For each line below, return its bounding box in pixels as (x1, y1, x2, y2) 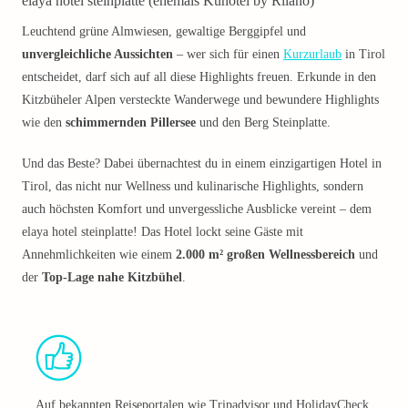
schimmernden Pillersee (66, 116, 196, 129)
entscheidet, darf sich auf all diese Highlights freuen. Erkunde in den (22, 70, 376, 84)
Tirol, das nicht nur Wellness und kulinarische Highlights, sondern (22, 179, 363, 193)
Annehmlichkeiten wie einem (22, 248, 176, 261)
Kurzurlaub (283, 47, 342, 61)
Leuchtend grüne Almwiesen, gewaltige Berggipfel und (22, 25, 306, 38)
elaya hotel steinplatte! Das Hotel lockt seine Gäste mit (22, 225, 303, 239)
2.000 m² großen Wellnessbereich (176, 248, 355, 261)
